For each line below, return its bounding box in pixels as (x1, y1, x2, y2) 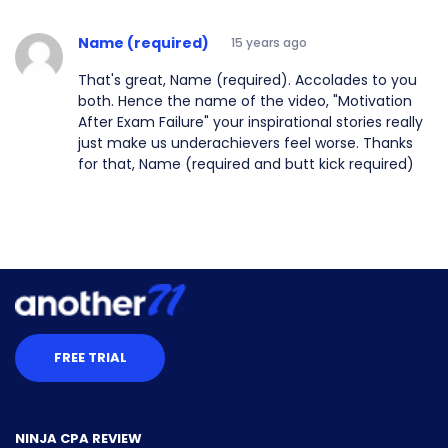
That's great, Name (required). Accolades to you (78, 69, 417, 90)
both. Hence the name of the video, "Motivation (78, 90, 412, 111)
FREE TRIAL (53, 347, 127, 367)
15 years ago (231, 34, 307, 52)
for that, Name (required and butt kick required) (78, 153, 414, 174)
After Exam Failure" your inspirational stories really (78, 111, 423, 132)
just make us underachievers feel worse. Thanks (78, 132, 413, 153)
